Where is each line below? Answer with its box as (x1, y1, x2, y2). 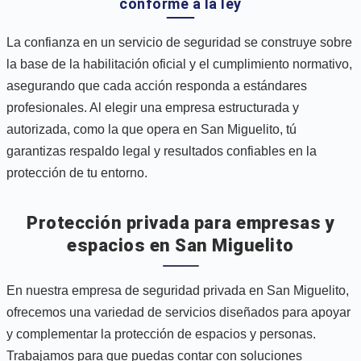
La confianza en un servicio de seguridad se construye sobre (6, 35, 352, 49)
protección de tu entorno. (6, 165, 147, 180)
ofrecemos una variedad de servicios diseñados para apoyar (6, 305, 351, 319)
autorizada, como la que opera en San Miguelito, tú (6, 122, 297, 136)
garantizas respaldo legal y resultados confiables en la (6, 143, 317, 158)
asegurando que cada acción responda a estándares (6, 78, 307, 93)
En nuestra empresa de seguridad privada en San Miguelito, (6, 283, 349, 297)
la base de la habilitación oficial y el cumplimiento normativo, (6, 56, 352, 71)
